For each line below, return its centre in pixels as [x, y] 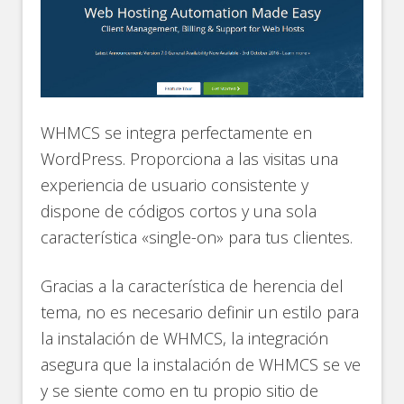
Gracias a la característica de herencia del [193, 285]
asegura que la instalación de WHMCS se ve [201, 364]
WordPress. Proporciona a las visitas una [190, 158]
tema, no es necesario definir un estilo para [200, 312]
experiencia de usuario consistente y [175, 184]
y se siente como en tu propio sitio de [180, 390]
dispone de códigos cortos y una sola [179, 211]
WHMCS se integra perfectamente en [177, 132]
